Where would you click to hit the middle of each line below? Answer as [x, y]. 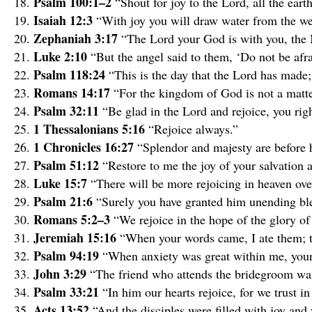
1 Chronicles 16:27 [85, 147]
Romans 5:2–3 [73, 219]
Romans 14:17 [73, 92]
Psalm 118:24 [71, 74]
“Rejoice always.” [193, 128]
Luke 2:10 [62, 56]
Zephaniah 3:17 [77, 38]
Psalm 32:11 [68, 110]
